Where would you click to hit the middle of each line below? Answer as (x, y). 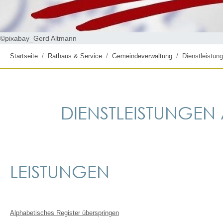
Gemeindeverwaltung (142, 56)
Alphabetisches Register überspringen (64, 213)
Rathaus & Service (75, 56)
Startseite (24, 56)
